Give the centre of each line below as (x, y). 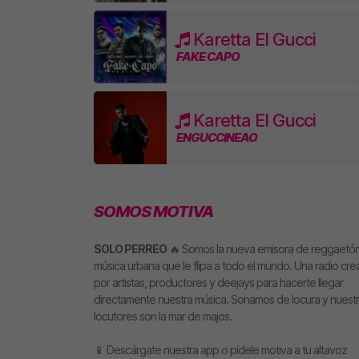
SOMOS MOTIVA (153, 211)
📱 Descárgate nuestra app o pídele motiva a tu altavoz (220, 349)
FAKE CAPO (207, 57)
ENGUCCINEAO (216, 138)
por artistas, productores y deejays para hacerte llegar (218, 282)
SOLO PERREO (130, 248)
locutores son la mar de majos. (163, 316)
